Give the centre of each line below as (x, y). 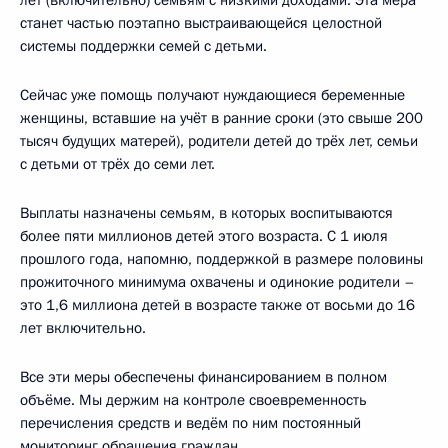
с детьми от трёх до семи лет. (117, 163)
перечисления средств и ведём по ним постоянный (190, 422)
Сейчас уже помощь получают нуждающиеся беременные (212, 94)
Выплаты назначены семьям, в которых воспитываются (206, 212)
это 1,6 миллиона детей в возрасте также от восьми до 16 (217, 304)
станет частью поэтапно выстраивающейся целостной (201, 22)
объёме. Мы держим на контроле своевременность (193, 399)
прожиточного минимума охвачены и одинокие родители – (217, 281)
